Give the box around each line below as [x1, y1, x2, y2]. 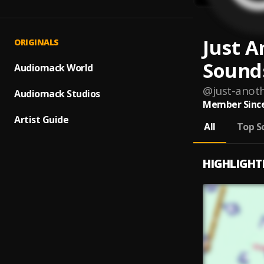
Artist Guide [14, 113, 68, 126]
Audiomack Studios [14, 87, 100, 100]
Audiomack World [14, 61, 93, 74]
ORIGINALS [14, 37, 59, 48]
